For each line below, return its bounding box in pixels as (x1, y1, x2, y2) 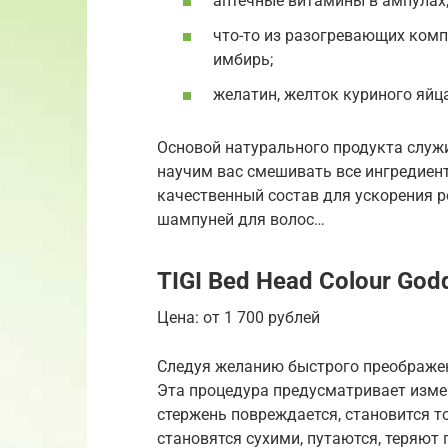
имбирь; (213, 49, 273, 69)
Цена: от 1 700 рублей (157, 307, 320, 327)
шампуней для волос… (157, 209, 325, 229)
